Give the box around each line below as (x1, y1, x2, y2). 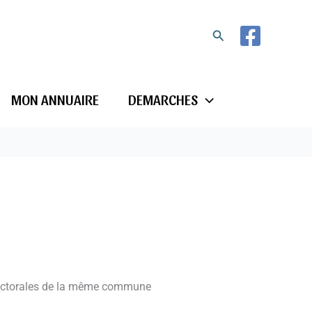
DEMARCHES (128, 91, 198, 108)
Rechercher (211, 26, 275, 41)
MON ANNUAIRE (11, 91, 100, 108)
